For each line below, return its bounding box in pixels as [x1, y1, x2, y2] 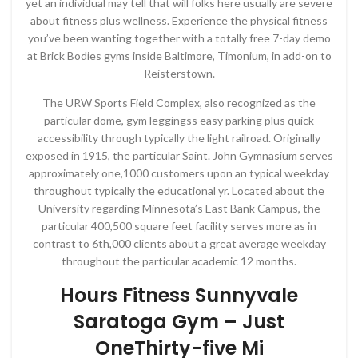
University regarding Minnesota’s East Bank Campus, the [38, 201, 320, 215]
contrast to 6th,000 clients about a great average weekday [32, 237, 326, 250]
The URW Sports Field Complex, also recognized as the [42, 96, 316, 109]
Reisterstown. [143, 66, 215, 80]
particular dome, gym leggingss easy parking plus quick [44, 113, 314, 127]
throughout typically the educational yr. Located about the [34, 184, 324, 197]
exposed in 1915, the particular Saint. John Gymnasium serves [25, 149, 333, 162]
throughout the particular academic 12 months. [62, 254, 296, 268]
